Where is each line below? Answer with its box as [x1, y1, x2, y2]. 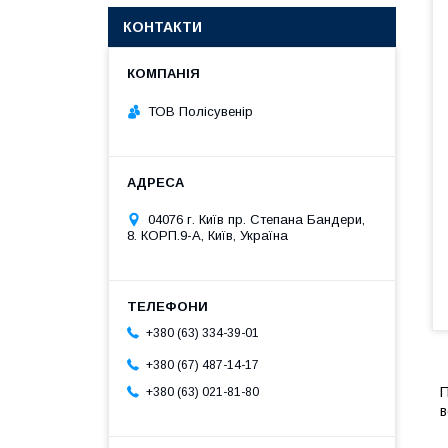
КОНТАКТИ [123, 19, 202, 35]
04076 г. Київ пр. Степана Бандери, [148, 211, 365, 227]
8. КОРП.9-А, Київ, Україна [127, 227, 288, 243]
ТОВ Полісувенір [148, 103, 253, 119]
